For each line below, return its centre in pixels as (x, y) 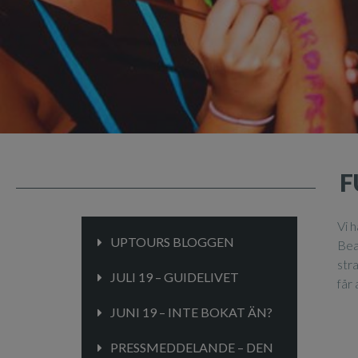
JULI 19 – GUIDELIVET (175, 277)
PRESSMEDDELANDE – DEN (192, 347)
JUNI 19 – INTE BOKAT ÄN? (191, 312)
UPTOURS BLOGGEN (172, 242)
